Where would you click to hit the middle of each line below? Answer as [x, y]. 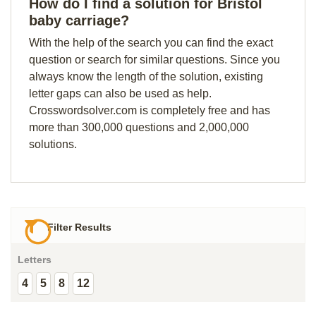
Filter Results [78, 227]
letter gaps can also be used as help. [120, 93]
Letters [35, 260]
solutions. [53, 144]
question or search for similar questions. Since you [154, 60]
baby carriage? [79, 20]
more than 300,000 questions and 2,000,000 [139, 127]
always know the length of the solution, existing [146, 77]
